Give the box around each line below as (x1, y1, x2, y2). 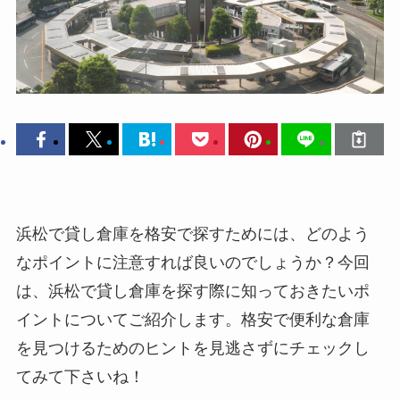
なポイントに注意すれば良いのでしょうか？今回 (15, 253, 370, 271)
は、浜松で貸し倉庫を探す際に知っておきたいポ (15, 281, 370, 300)
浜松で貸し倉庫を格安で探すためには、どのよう (15, 224, 370, 243)
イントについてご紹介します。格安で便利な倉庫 (15, 310, 370, 329)
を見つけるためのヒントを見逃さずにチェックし (15, 338, 370, 357)
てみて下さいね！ (15, 367, 145, 386)
